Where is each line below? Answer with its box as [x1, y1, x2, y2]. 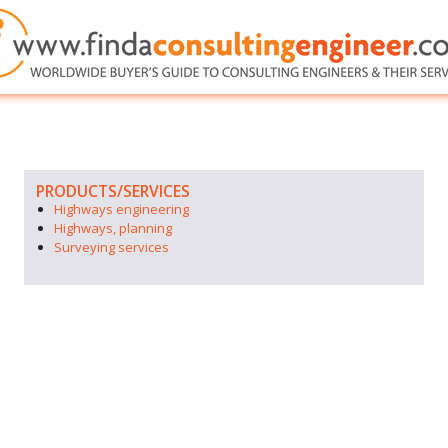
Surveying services [54, 238, 169, 256]
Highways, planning [54, 219, 172, 237]
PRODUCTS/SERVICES [36, 180, 190, 202]
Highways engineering [54, 200, 189, 218]
